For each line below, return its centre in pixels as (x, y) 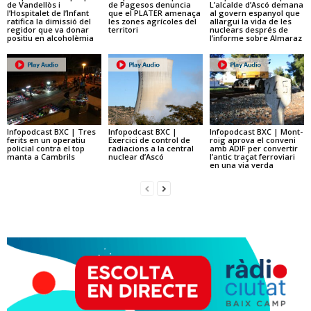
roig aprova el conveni (252, 140)
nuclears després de (249, 29)
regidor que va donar (48, 29)
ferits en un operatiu (46, 140)
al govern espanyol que (254, 12)
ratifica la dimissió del (49, 21)
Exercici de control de (149, 140)
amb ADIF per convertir (253, 148)
